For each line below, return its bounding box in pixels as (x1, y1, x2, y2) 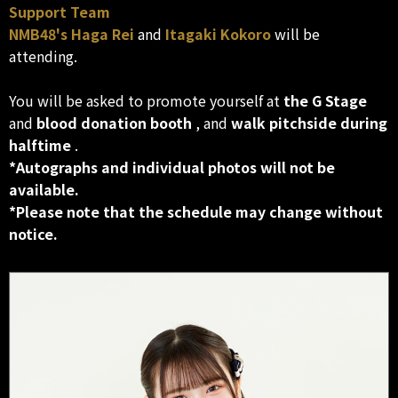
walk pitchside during (231, 112, 387, 134)
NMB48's (9, 23, 68, 45)
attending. (9, 45, 77, 68)
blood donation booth (36, 112, 192, 134)
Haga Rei (71, 23, 134, 45)
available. (9, 179, 79, 201)
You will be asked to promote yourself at (9, 90, 283, 112)
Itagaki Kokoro (165, 23, 271, 45)
